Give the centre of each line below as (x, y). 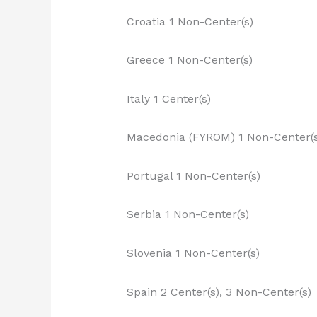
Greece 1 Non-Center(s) (189, 60)
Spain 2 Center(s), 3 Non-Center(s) (219, 292)
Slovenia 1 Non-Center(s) (193, 253)
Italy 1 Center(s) (168, 98)
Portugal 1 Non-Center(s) (193, 175)
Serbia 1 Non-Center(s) (188, 214)
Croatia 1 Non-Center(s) (190, 21)
